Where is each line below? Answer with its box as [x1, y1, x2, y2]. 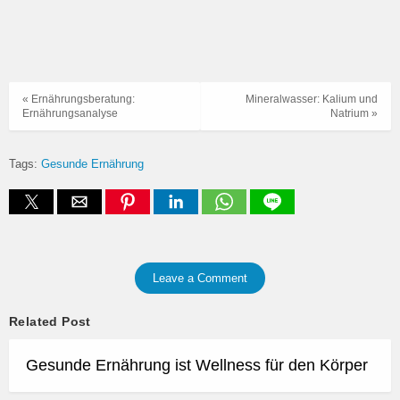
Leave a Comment [153, 271, 247, 285]
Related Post [9, 313, 91, 329]
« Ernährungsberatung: [22, 93, 135, 106]
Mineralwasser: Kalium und [246, 93, 378, 106]
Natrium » [330, 107, 378, 121]
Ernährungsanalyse [22, 107, 118, 121]
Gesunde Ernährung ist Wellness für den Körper [26, 355, 368, 374]
